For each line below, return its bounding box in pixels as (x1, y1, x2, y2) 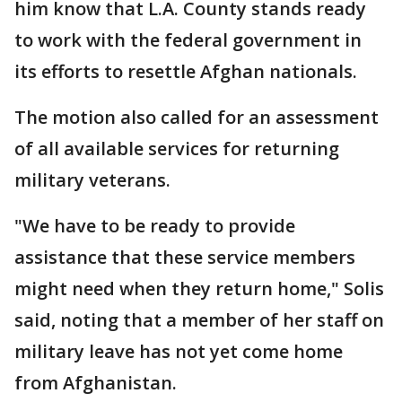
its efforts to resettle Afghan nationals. (14, 59, 357, 83)
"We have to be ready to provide (14, 214, 295, 238)
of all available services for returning (14, 136, 339, 161)
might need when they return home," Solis (14, 276, 384, 301)
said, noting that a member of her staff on (14, 308, 384, 332)
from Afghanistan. (14, 371, 177, 395)
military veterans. (14, 168, 170, 192)
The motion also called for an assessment (14, 105, 379, 129)
